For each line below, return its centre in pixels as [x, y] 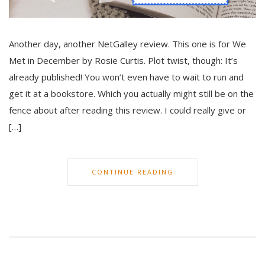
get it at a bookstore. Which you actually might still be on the [131, 94]
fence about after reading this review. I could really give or [127, 110]
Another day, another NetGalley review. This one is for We [127, 44]
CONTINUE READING [132, 172]
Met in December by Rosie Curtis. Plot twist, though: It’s [123, 61]
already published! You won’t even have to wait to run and [126, 77]
